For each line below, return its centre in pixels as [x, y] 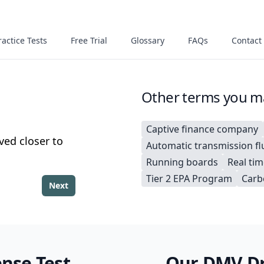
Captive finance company [202, 129]
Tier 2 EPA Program [189, 179]
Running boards [182, 162]
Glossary [148, 40]
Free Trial [89, 40]
